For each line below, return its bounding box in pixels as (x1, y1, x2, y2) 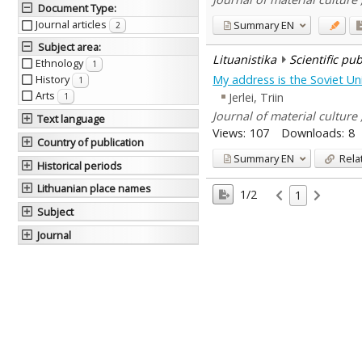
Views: (213, 124, 246, 141)
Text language (37, 112, 106, 127)
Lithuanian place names (37, 181, 152, 196)
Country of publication (37, 134, 145, 149)
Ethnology (35, 56, 86, 71)
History (35, 72, 72, 87)
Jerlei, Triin (229, 90, 284, 106)
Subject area (37, 40, 99, 55)
